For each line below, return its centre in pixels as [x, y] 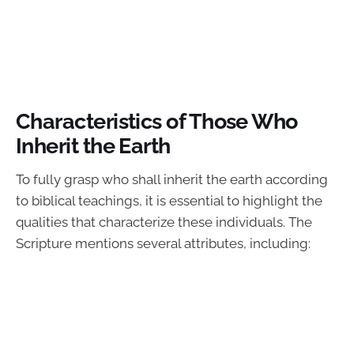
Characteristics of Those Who [157, 121]
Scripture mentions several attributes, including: [163, 243]
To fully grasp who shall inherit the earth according [172, 179]
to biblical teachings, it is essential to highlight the [169, 200]
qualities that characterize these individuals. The [164, 222]
